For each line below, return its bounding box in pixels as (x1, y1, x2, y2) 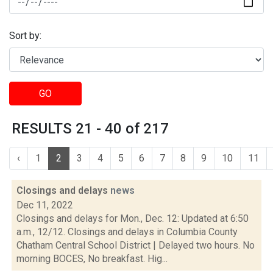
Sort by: (9, 30, 41, 42)
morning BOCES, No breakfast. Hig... (16, 253, 168, 264)
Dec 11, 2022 (16, 199, 73, 211)
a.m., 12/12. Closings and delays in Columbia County (16, 226, 238, 238)
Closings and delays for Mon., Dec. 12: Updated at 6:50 (16, 213, 249, 224)
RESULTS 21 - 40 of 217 (12, 120, 169, 137)
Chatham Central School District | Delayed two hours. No (16, 239, 255, 251)
